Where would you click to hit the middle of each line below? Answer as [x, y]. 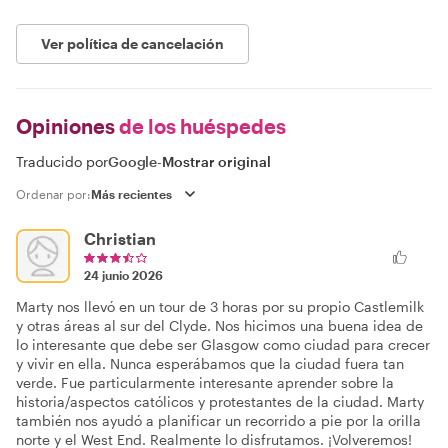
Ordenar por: [53, 194]
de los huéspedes [200, 126]
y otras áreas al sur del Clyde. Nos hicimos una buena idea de [219, 325]
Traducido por [62, 161]
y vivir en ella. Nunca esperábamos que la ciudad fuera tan [210, 363]
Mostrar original [217, 161]
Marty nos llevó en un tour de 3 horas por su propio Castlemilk [220, 306]
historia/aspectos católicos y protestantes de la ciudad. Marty [220, 401]
